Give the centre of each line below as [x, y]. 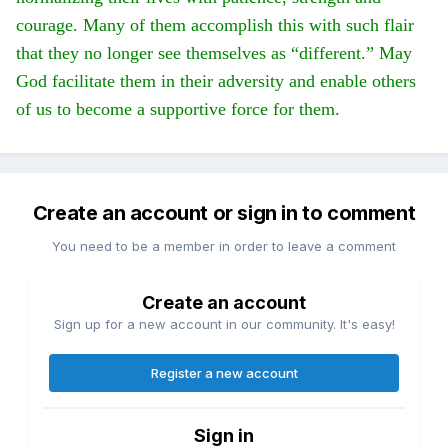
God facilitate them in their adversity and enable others [216, 81]
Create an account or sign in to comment [224, 213]
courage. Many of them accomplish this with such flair [215, 25]
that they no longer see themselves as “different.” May [214, 53]
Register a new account [224, 373]
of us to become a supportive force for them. [178, 109]
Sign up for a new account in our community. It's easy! [224, 324]
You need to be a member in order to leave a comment [224, 246]
